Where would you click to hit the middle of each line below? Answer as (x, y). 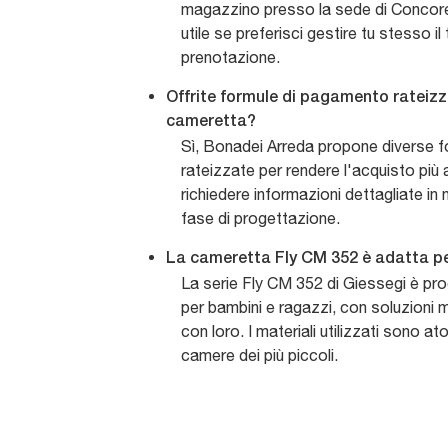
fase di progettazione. (260, 218)
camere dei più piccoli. (259, 355)
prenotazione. (230, 57)
